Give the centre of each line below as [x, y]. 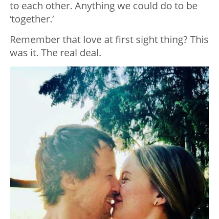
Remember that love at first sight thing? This [109, 40]
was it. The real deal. [55, 53]
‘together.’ [32, 19]
